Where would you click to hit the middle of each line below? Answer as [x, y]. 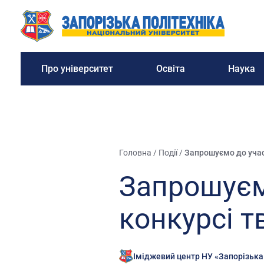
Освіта [170, 68]
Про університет [77, 68]
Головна [135, 153]
